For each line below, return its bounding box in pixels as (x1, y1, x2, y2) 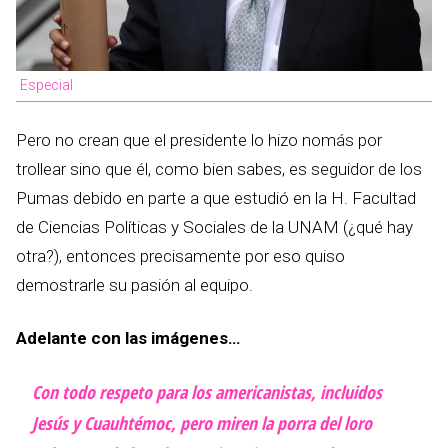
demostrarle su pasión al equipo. (16, 274, 253, 295)
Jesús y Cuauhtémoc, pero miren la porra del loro (32, 410, 372, 435)
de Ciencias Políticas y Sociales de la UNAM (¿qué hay (16, 216, 413, 237)
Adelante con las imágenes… (16, 327, 240, 348)
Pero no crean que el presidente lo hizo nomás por (16, 129, 382, 150)
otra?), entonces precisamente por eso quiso (16, 245, 345, 266)
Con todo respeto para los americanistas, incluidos (32, 379, 382, 404)
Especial (20, 76, 73, 93)
